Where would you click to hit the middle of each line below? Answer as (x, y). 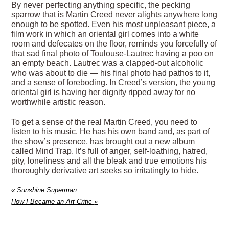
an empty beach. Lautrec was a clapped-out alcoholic (108, 63)
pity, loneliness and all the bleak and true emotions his (109, 161)
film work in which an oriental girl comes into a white (105, 34)
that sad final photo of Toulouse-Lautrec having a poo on (113, 53)
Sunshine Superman (46, 190)
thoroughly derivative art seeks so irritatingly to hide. (105, 171)
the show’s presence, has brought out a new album (103, 142)
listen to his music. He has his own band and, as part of (111, 132)
